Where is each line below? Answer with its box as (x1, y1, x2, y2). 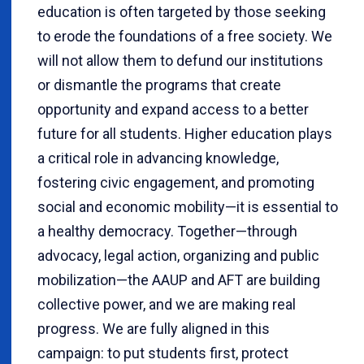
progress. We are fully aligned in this (37, 320, 270, 338)
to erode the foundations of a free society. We (37, 28, 332, 45)
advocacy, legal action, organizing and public (37, 247, 319, 265)
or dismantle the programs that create (37, 76, 281, 94)
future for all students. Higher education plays (37, 125, 332, 143)
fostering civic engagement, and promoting (37, 174, 314, 192)
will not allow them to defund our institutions (37, 52, 323, 70)
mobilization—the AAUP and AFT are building (37, 271, 320, 289)
